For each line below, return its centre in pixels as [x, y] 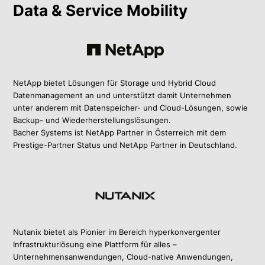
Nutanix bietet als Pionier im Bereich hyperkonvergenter [117, 232]
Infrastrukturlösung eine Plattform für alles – [95, 245]
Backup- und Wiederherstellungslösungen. [92, 120]
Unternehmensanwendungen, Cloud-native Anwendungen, [123, 257]
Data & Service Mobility [101, 11]
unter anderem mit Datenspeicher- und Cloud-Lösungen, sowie [131, 108]
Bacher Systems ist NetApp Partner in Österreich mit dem [120, 133]
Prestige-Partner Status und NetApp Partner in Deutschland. [125, 145]
